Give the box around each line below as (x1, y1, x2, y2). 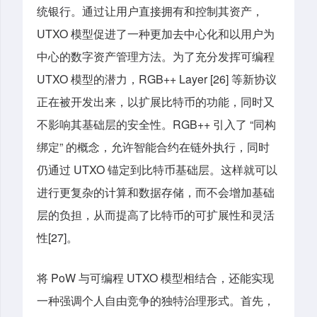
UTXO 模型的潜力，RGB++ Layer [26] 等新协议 (37, 70, 277, 87)
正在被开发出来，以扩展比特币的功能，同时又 (37, 93, 275, 110)
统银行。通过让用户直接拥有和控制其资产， (37, 2, 263, 19)
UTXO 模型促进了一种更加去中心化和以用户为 (37, 25, 275, 42)
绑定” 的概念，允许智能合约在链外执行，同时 (37, 138, 270, 155)
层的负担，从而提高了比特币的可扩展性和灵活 (37, 206, 275, 223)
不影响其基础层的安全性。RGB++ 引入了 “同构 (37, 115, 276, 132)
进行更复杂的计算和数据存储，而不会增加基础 (37, 183, 275, 200)
